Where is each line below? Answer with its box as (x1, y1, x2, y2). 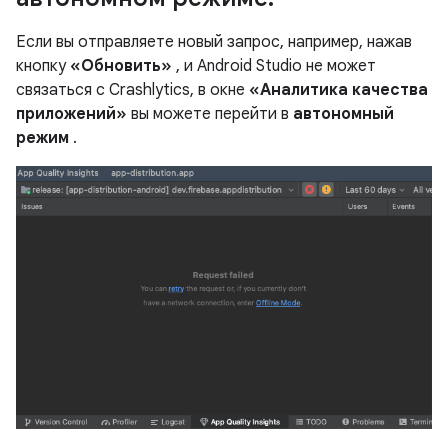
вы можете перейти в (127, 103, 293, 124)
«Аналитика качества (249, 79, 428, 100)
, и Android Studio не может (172, 55, 376, 76)
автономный (293, 103, 394, 124)
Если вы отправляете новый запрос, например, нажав (16, 31, 412, 52)
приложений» (16, 103, 127, 124)
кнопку (16, 55, 70, 76)
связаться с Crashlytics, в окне (16, 79, 249, 100)
